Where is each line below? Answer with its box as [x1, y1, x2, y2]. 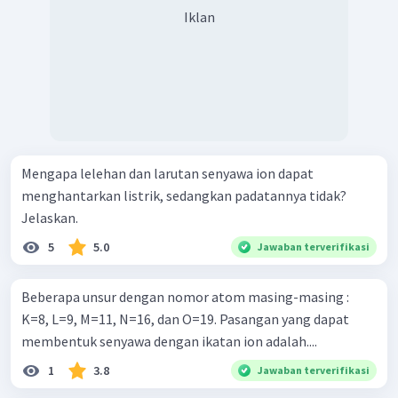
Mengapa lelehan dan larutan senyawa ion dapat [21, 163, 314, 182]
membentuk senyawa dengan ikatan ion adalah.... [21, 331, 317, 350]
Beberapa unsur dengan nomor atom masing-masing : [21, 287, 349, 306]
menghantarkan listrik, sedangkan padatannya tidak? [21, 186, 346, 204]
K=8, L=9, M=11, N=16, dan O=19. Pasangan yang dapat [21, 309, 349, 328]
